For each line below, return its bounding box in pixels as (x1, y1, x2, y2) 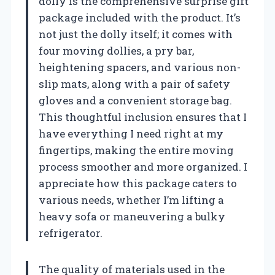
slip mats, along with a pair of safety (39, 76, 230, 91)
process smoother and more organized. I (39, 159, 247, 174)
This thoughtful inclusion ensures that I (39, 109, 247, 124)
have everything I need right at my (39, 126, 223, 141)
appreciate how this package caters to (39, 176, 237, 190)
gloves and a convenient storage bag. (39, 93, 232, 107)
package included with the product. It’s (39, 10, 241, 25)
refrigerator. (39, 225, 103, 240)
